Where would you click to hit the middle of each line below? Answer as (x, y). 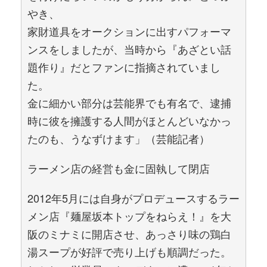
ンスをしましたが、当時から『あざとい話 (129, 49)
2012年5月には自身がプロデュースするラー (133, 198)
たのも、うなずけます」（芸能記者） (119, 138)
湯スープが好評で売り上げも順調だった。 (129, 252)
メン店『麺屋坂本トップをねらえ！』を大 (129, 216)
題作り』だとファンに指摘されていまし (124, 67)
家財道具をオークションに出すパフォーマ (129, 31)
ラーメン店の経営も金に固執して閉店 (119, 168)
